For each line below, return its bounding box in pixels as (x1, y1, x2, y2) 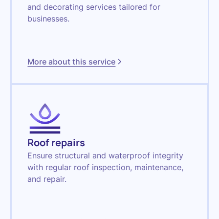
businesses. (27, 13, 70, 23)
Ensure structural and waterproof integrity (27, 150, 184, 160)
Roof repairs (27, 135, 86, 149)
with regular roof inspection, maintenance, (27, 162, 184, 172)
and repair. (27, 174, 67, 184)
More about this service (27, 56, 116, 66)
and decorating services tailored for (27, 1, 161, 12)
